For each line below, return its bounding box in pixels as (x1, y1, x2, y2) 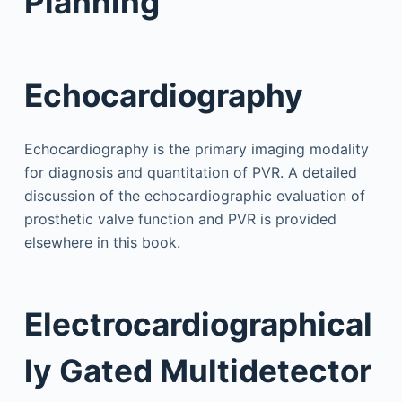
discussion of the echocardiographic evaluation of (23, 186, 365, 205)
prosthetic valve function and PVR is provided (23, 209, 336, 228)
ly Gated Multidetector (23, 352, 371, 389)
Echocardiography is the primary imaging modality (23, 139, 369, 158)
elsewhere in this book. (23, 232, 180, 251)
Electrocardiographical (23, 305, 372, 343)
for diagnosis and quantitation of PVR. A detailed (23, 162, 357, 181)
